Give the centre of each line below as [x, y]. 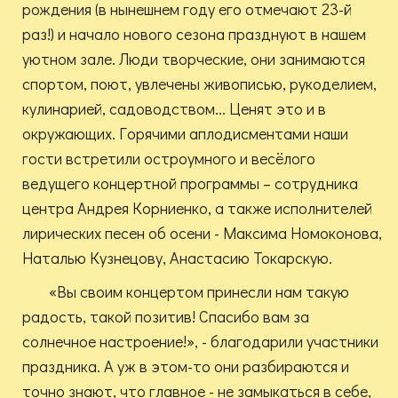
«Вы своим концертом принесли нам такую [199, 292]
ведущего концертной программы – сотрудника [190, 183]
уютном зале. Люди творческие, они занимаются [194, 59]
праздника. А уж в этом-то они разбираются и [186, 366]
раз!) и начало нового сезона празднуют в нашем [194, 34]
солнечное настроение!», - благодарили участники [200, 342]
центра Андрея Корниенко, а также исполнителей [197, 208]
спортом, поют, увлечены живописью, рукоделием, [199, 84]
